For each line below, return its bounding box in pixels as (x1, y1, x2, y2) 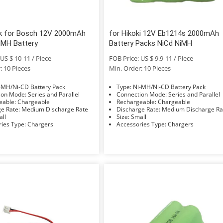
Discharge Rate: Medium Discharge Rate (21, 105, 88, 113)
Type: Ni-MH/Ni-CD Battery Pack (133, 82, 206, 91)
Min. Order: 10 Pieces (109, 63, 171, 73)
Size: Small (131, 112, 147, 121)
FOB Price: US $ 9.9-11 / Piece (109, 53, 194, 63)
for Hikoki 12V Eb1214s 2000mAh (109, 28, 220, 38)
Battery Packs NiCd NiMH (109, 38, 193, 48)
